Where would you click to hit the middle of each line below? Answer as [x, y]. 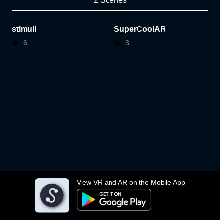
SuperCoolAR [140, 29]
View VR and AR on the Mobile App [131, 182]
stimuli [24, 29]
